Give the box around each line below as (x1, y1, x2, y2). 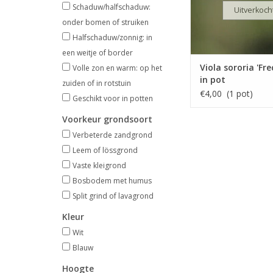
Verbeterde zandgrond (73, 130, 152, 140)
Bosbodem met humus (73, 175, 152, 186)
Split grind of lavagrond (73, 191, 154, 201)
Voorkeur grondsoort (62, 113, 152, 125)
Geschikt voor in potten (73, 93, 153, 104)
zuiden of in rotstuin (62, 78, 131, 88)
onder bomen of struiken (62, 17, 149, 27)
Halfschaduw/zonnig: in (73, 32, 152, 43)
